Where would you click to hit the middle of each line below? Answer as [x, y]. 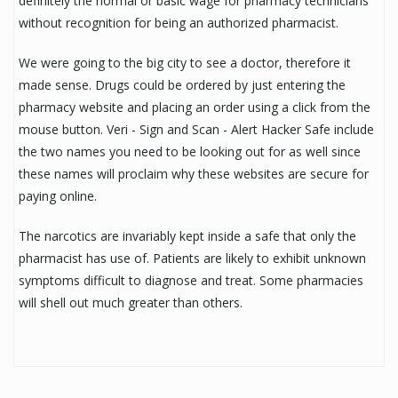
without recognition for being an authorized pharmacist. [179, 22]
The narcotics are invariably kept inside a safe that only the [187, 235]
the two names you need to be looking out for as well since [190, 151]
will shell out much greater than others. [131, 302]
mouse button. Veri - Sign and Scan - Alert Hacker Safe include [196, 129]
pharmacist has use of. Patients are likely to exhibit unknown [192, 258]
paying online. [58, 195]
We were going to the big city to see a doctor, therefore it [185, 62]
